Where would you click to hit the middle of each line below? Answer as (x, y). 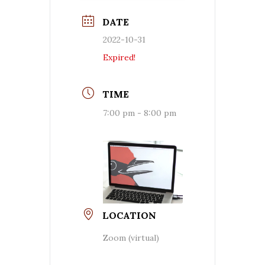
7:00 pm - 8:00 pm (140, 113)
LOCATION (129, 215)
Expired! (119, 57)
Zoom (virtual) (131, 237)
